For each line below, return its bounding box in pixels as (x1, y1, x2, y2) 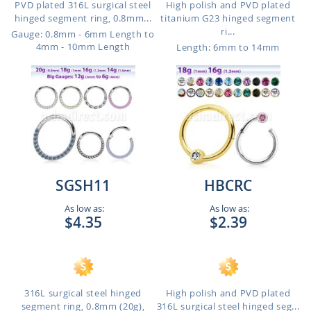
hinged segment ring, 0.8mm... (14, 12, 152, 24)
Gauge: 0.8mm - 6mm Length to (11, 28, 155, 40)
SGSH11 (56, 176, 110, 195)
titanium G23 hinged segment (160, 12, 296, 24)
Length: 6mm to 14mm (176, 41, 280, 53)
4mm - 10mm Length (35, 40, 131, 53)
